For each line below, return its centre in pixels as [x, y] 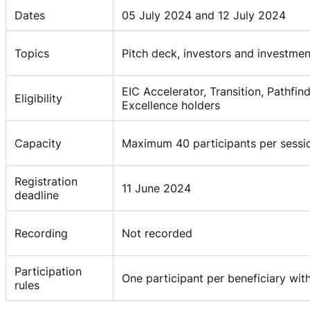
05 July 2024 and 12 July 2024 [204, 15]
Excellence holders [171, 105]
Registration [46, 181]
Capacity [38, 143]
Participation [48, 271]
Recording [41, 233]
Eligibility [38, 98]
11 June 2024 [156, 188]
